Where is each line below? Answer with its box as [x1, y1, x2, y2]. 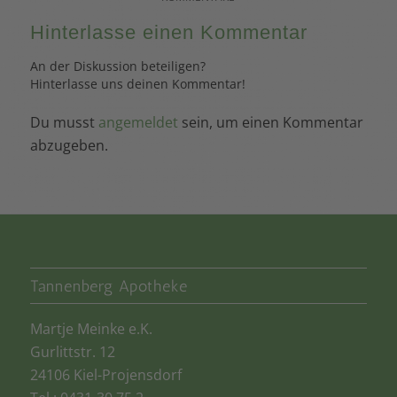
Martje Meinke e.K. [29, 318, 152, 339]
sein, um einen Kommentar [177, 113, 363, 133]
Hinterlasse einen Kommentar [29, 21, 307, 44]
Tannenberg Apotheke [29, 276, 188, 295]
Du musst [29, 113, 98, 133]
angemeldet [97, 113, 178, 133]
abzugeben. [29, 136, 108, 156]
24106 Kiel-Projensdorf [29, 364, 182, 385]
